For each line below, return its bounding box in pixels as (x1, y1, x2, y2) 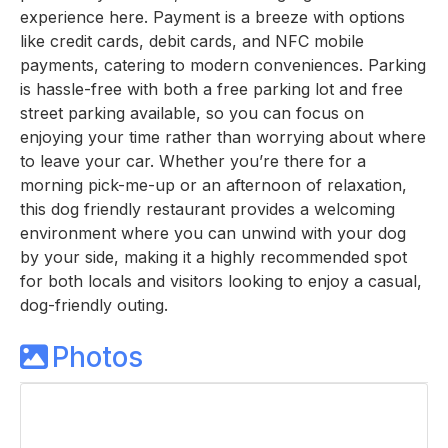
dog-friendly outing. (20, 294, 168, 315)
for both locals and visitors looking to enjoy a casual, (20, 270, 422, 291)
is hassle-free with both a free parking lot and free (20, 78, 403, 99)
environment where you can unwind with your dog (20, 222, 406, 243)
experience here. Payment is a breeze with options (20, 6, 405, 27)
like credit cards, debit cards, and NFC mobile (20, 30, 364, 51)
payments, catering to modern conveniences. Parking (20, 54, 426, 75)
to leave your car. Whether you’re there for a (20, 150, 366, 171)
